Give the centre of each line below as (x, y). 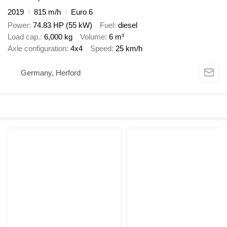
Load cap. (24, 37)
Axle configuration (37, 49)
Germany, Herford (51, 73)
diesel (128, 25)
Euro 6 (82, 12)
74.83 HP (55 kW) (63, 25)
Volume (92, 37)
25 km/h (129, 49)
